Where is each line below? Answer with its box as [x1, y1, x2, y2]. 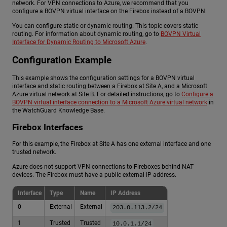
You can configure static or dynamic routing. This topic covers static [12, 22, 198, 30]
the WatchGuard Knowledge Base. [12, 107, 105, 115]
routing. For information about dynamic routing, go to [12, 30, 161, 38]
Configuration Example [12, 54, 111, 66]
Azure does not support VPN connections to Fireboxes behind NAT [12, 163, 194, 171]
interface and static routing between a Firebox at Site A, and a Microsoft [12, 83, 207, 90]
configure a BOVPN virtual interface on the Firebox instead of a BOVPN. [12, 7, 207, 15]
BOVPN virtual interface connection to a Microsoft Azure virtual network [12, 99, 207, 106]
